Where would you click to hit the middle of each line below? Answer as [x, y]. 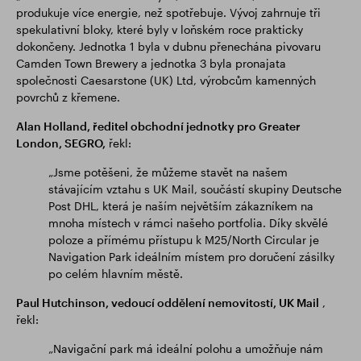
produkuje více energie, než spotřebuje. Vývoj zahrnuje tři [168, 12]
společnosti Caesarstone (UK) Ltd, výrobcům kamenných [166, 80]
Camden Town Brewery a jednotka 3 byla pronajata [151, 63]
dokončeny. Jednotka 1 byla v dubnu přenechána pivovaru [168, 46]
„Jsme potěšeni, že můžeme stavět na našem [168, 172]
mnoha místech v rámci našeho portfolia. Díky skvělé [188, 223]
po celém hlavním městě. [116, 274]
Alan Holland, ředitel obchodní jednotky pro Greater [158, 126]
